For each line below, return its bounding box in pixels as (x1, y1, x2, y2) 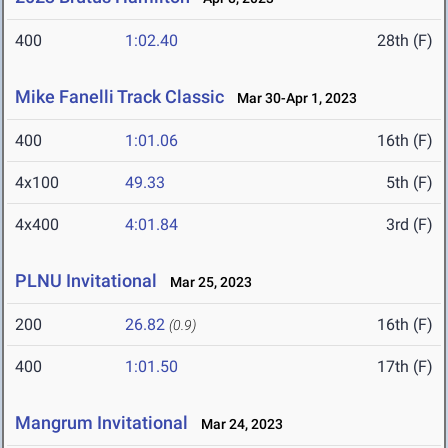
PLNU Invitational (15, 270, 157, 292)
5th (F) (386, 173, 433, 193)
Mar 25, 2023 (161, 274, 252, 291)
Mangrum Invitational (15, 412, 188, 434)
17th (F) (377, 357, 433, 377)
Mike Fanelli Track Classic (15, 86, 224, 108)
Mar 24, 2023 (192, 416, 283, 433)
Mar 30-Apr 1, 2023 (228, 90, 357, 107)
